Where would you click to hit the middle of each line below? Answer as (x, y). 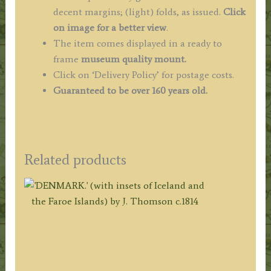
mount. (170, 59)
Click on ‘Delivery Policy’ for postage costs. (143, 75)
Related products (75, 160)
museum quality (116, 59)
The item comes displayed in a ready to (137, 44)
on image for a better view (109, 28)
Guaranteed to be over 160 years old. (130, 91)
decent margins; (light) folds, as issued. (138, 12)
